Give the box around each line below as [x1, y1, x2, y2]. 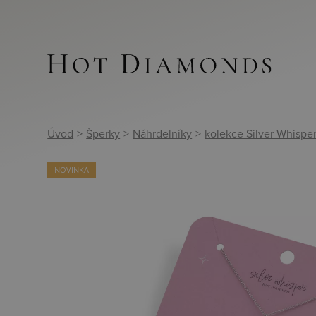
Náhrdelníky [133, 128, 193, 140]
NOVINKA [54, 164, 90, 176]
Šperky [86, 128, 121, 140]
